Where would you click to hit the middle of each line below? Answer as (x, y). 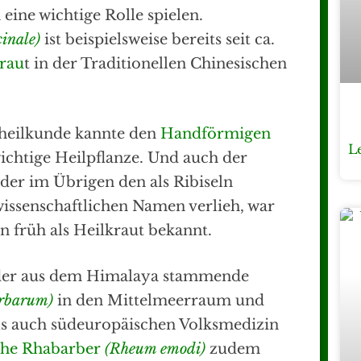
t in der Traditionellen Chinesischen (156, 64)
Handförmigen (216, 134)
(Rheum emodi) (155, 349)
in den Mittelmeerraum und (159, 301)
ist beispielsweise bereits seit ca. (158, 40)
